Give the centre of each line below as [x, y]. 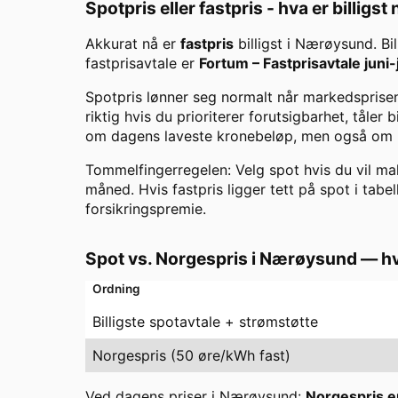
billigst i [264, 44]
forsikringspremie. [146, 209]
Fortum [224, 64]
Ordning [116, 289]
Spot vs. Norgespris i [172, 259]
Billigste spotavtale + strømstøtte [205, 322]
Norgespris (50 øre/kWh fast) [191, 356]
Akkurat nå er [133, 44]
